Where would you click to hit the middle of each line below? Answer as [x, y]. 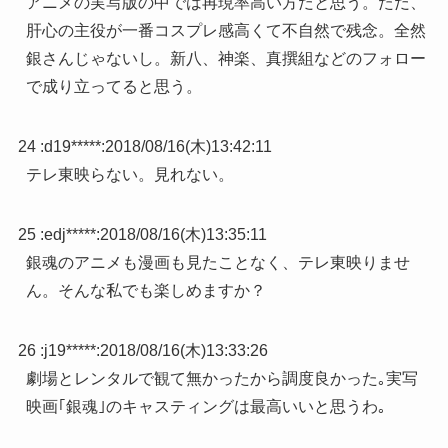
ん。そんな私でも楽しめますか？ [145, 291]
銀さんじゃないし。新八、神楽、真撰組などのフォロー [225, 59]
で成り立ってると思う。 [113, 87]
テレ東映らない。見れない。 [129, 175]
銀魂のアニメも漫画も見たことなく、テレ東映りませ [217, 263]
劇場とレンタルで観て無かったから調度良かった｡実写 [221, 379]
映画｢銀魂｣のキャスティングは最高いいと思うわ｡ [205, 407]
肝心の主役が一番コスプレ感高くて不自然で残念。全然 [225, 31]
